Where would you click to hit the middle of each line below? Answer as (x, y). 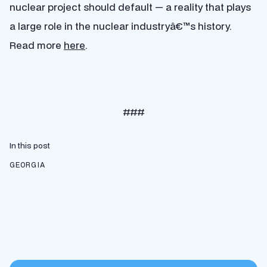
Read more (37, 45)
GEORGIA (27, 165)
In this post (30, 145)
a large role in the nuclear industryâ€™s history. (121, 26)
